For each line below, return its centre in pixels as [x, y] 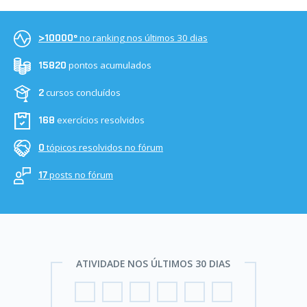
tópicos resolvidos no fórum [105, 148]
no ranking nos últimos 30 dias [144, 38]
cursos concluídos [83, 93]
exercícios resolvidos [101, 120]
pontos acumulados [110, 65]
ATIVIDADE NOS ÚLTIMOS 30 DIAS [153, 263]
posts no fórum [81, 175]
